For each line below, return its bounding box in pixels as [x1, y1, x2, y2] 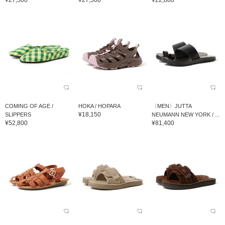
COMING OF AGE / [5, 103, 53, 109]
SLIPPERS [5, 111, 31, 118]
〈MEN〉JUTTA [151, 103, 191, 109]
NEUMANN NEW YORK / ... [151, 111, 219, 118]
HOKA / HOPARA [78, 103, 121, 109]
